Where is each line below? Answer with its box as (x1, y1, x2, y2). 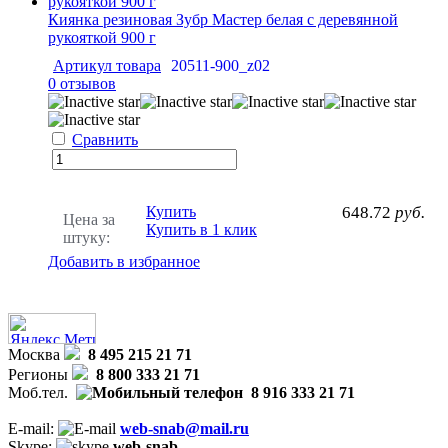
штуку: (63, 228, 110, 246)
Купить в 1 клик (146, 220, 257, 238)
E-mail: (8, 419, 58, 437)
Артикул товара (53, 56, 161, 74)
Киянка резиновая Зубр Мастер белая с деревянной (48, 10, 398, 28)
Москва (8, 345, 60, 363)
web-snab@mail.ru (120, 419, 249, 437)
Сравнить (72, 130, 138, 148)
